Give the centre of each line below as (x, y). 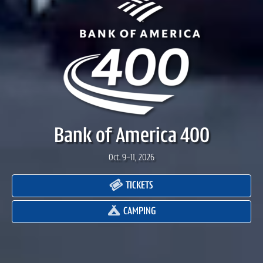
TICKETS (138, 186)
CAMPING (138, 212)
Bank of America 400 (131, 137)
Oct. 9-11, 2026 (131, 158)
